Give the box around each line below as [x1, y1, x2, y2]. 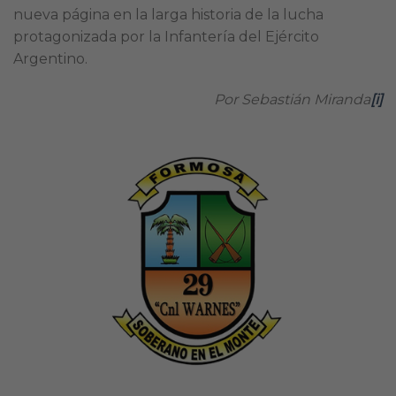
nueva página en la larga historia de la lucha [13, 5, 324, 23]
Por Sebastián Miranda [214, 90, 370, 108]
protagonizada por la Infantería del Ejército [13, 27, 319, 45]
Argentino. [13, 49, 88, 67]
